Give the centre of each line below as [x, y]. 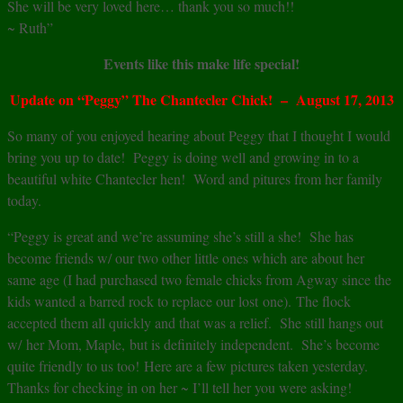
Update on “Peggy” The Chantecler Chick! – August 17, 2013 [201, 100]
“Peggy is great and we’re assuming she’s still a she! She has [180, 237]
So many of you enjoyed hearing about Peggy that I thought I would [199, 136]
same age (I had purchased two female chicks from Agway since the [199, 280]
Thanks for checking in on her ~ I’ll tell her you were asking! [179, 388]
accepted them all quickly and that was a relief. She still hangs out [195, 323]
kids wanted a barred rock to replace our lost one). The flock [179, 301]
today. [24, 201]
